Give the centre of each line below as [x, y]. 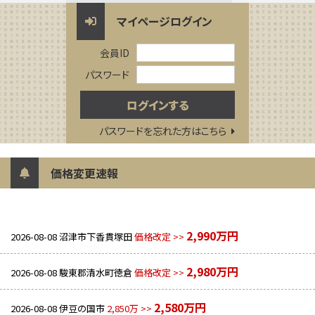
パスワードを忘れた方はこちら [163, 130]
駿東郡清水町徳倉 [96, 272]
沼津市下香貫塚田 [96, 236]
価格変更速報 [84, 173]
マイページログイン [165, 21]
